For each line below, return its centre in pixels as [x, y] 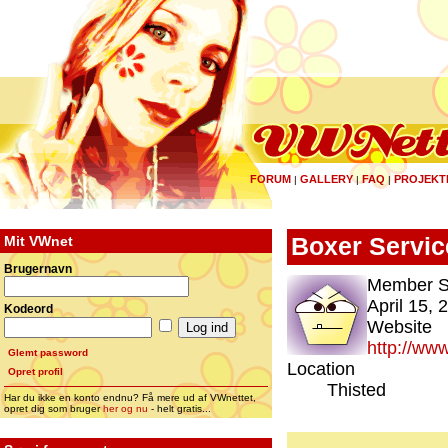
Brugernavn [38, 269]
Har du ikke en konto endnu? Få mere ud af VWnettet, [130, 397]
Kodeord [28, 309]
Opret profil [35, 371]
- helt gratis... [179, 408]
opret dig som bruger [53, 408]
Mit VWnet [38, 241]
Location [321, 369]
